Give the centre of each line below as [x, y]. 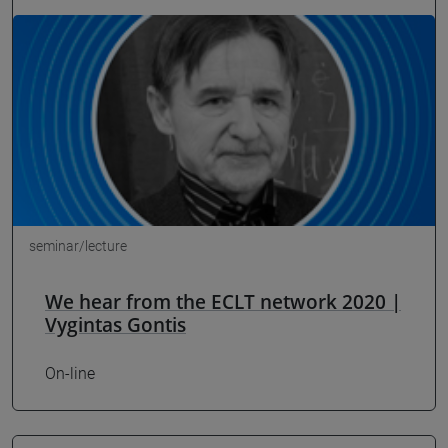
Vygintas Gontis [115, 325]
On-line [70, 373]
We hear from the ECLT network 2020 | [223, 302]
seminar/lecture [78, 246]
